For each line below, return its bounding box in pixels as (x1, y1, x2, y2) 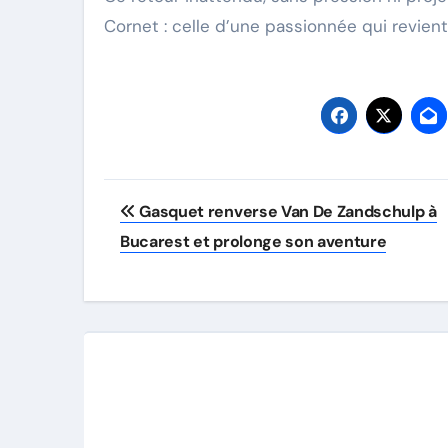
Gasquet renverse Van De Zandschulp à (135, 201, 437, 222)
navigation (103, 220, 261, 259)
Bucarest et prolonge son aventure (120, 231, 387, 252)
